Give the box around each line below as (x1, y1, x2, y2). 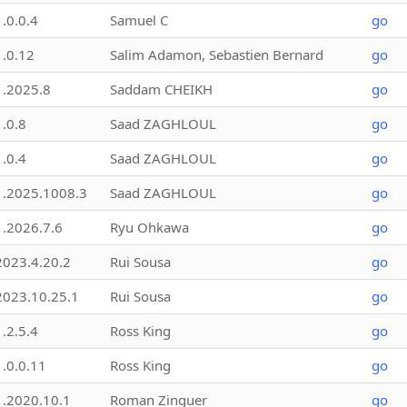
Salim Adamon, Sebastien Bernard (110, 45, 323, 64)
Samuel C (110, 10, 168, 29)
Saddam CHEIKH (110, 79, 213, 98)
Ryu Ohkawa (110, 217, 189, 236)
